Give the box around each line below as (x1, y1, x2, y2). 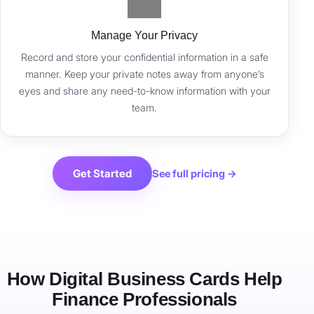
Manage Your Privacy (91, 29, 198, 42)
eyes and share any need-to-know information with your (18, 85, 271, 97)
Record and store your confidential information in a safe (20, 51, 268, 64)
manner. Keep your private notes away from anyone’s (25, 68, 264, 81)
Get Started (72, 167, 132, 181)
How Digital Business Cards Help (6, 269, 282, 289)
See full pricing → (151, 167, 237, 180)
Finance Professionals (52, 289, 238, 310)
